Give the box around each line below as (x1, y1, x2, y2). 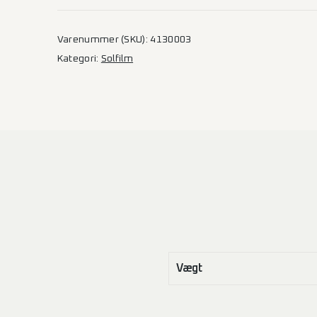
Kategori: (57, 54, 101, 64)
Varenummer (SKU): (57, 35, 151, 45)
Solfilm (100, 54, 134, 64)
